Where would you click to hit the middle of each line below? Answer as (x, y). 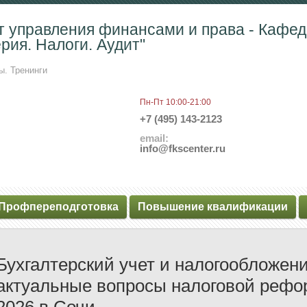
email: (154, 138)
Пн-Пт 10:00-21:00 (175, 102)
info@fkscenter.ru (183, 149)
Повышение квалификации (213, 207)
